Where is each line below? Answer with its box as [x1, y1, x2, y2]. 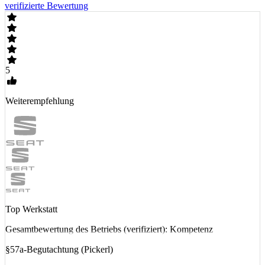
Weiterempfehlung [5, 95, 74, 106]
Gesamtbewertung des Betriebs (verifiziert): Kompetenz [5, 224, 213, 234]
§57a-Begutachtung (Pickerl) [5, 244, 113, 254]
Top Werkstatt [5, 203, 57, 214]
